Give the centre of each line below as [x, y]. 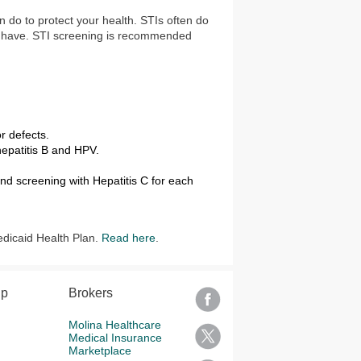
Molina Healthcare [114, 325]
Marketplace [100, 351]
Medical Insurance [115, 338]
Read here [129, 238]
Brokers [90, 293]
